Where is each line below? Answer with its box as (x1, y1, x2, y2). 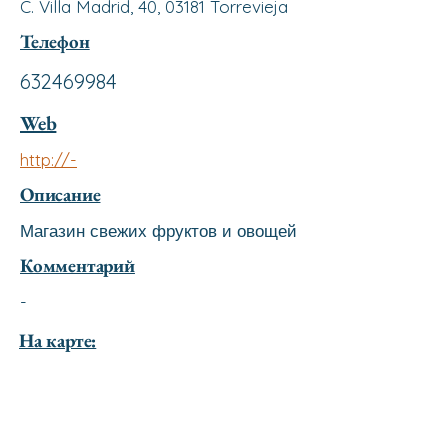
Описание (20, 182, 101, 207)
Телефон (20, 29, 90, 54)
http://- (20, 149, 77, 170)
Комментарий (20, 253, 135, 278)
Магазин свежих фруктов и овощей (20, 220, 297, 241)
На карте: (19, 328, 97, 353)
